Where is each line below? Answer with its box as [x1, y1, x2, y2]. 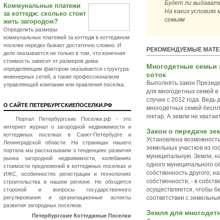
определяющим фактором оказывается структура [3, 66, 129, 72]
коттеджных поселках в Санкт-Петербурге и [3, 132, 131, 137]
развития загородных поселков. [3, 202, 82, 208]
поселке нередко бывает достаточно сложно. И [3, 42, 121, 48]
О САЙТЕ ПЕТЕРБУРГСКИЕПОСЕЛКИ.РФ [3, 102, 112, 108]
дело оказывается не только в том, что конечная [3, 50, 125, 56]
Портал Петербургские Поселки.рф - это [16, 116, 131, 122]
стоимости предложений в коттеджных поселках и [3, 163, 131, 169]
